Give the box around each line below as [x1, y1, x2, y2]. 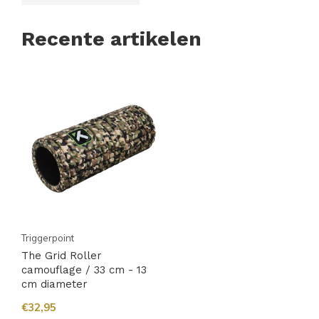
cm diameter [21, 277, 88, 291]
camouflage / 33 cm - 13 [21, 263, 147, 276]
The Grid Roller [21, 249, 102, 262]
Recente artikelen [21, 27, 202, 51]
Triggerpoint [21, 231, 74, 244]
